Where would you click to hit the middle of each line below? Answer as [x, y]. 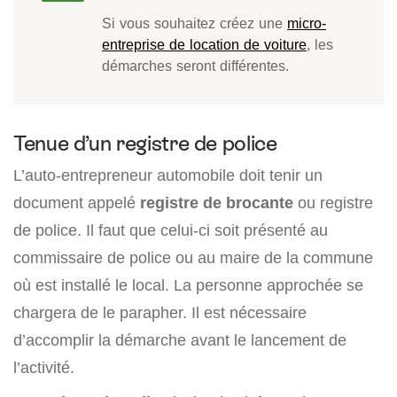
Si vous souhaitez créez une [195, 23]
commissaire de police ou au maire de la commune [193, 258]
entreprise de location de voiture [204, 45]
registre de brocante [217, 203]
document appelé [77, 203]
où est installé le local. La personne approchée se [188, 285]
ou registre [333, 203]
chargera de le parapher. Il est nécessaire [160, 313]
